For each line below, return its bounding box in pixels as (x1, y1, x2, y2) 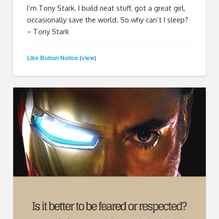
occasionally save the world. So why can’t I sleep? (27, 15, 189, 24)
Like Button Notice (27, 53, 79, 62)
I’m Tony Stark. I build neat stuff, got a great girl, (27, 3, 186, 13)
